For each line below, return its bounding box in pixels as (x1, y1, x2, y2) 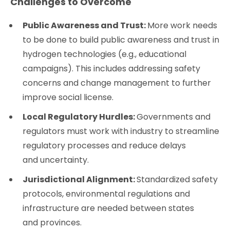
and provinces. (23, 216, 82, 228)
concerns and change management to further (23, 76, 211, 89)
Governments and (137, 110, 210, 123)
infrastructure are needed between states (23, 202, 194, 214)
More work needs (147, 19, 217, 31)
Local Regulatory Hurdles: (23, 110, 137, 123)
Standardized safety (137, 173, 218, 185)
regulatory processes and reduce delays (23, 139, 186, 151)
